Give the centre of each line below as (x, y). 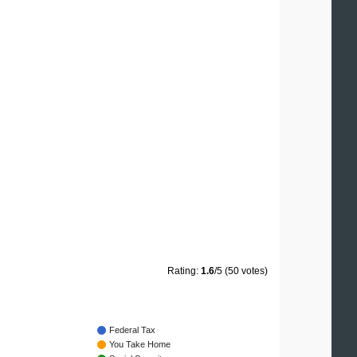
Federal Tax (132, 330)
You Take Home (140, 345)
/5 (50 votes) (241, 271)
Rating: (184, 271)
